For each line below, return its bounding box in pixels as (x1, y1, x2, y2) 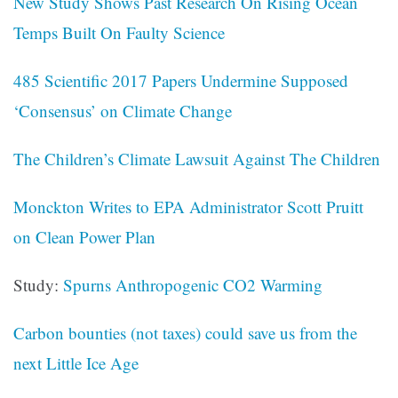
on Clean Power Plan (13, 226, 155, 249)
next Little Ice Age (13, 352, 139, 375)
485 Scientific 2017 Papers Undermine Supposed (13, 69, 348, 92)
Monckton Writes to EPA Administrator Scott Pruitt (13, 195, 363, 219)
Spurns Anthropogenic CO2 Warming (63, 274, 322, 297)
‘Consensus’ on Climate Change (13, 99, 232, 123)
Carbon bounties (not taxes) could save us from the (13, 322, 357, 345)
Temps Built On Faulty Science (13, 21, 225, 44)
